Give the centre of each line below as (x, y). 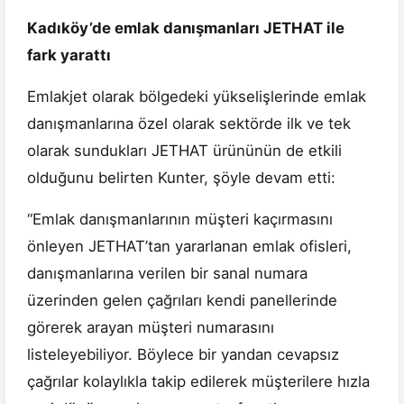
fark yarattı (69, 55)
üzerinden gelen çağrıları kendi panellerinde (182, 301)
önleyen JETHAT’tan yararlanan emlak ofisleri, (189, 247)
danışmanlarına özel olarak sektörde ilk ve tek (189, 124)
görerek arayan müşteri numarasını (151, 328)
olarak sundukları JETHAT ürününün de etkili (184, 151)
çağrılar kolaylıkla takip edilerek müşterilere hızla (198, 382)
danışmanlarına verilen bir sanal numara (167, 274)
